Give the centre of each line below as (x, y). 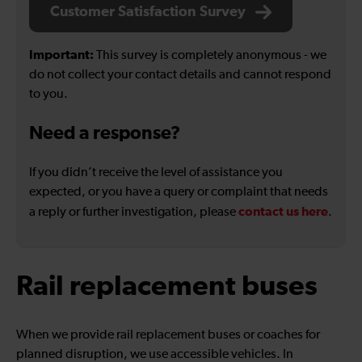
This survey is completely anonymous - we (210, 56)
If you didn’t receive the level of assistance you (156, 173)
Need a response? (105, 134)
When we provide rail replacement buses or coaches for (168, 336)
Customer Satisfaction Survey (148, 13)
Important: (61, 55)
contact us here (283, 212)
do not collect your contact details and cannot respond (180, 76)
